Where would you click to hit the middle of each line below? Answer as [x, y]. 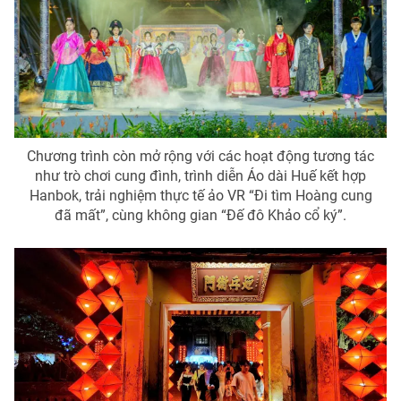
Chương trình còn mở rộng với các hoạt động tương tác [200, 156]
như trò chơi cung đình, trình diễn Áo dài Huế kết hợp [200, 175]
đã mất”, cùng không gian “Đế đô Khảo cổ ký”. [200, 215]
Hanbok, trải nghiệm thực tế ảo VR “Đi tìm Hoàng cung [200, 195]
